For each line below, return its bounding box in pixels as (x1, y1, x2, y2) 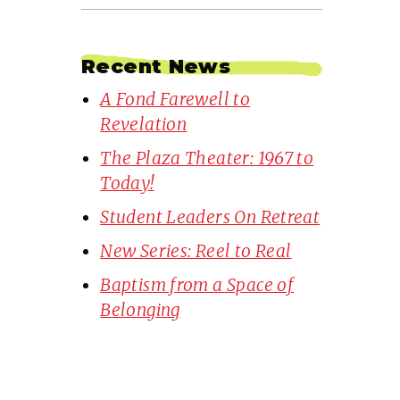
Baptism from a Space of (100, 274, 295, 296)
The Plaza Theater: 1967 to (100, 147, 314, 170)
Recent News (81, 54, 231, 79)
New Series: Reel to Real (100, 240, 292, 262)
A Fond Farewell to (100, 88, 251, 111)
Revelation (100, 113, 187, 136)
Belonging (100, 299, 180, 321)
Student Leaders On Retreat (100, 206, 321, 229)
